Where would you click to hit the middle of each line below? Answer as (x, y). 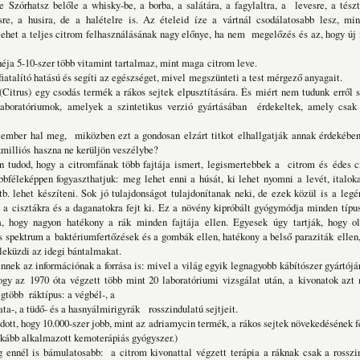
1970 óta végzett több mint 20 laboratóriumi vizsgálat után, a (164, 280)
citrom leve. (231, 63)
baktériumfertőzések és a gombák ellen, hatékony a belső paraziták (196, 237)
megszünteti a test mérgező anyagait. (266, 78)
